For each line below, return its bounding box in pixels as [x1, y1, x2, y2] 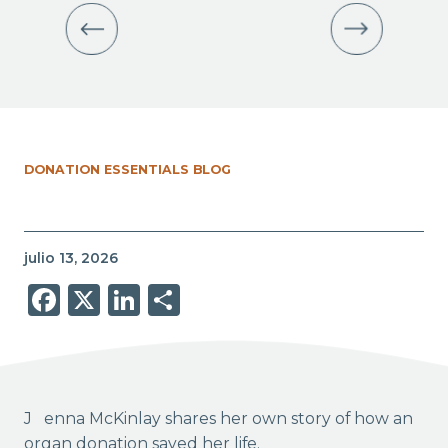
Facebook [59, 280, 214, 320]
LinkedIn [139, 280, 279, 320]
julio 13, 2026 [23, 250, 118, 267]
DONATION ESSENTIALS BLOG [23, 162, 231, 178]
